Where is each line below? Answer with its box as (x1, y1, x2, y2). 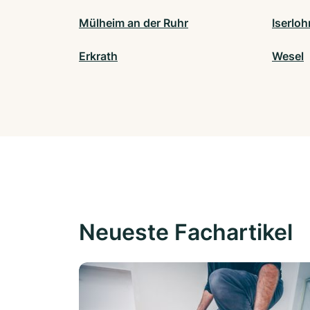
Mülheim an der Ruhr (79, 16, 188, 30)
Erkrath (79, 49, 118, 64)
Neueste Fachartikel (79, 219, 293, 246)
